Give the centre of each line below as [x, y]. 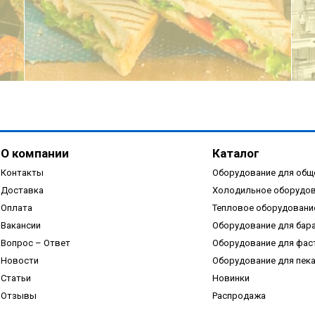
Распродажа [239, 296]
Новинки [231, 278]
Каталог [236, 154]
